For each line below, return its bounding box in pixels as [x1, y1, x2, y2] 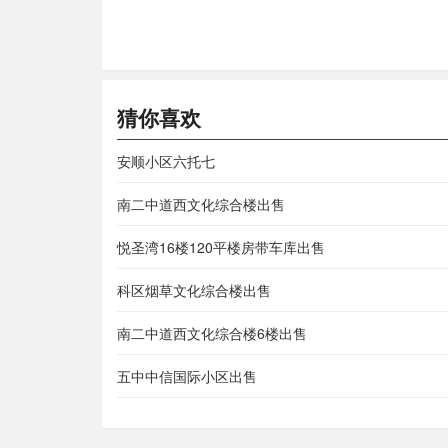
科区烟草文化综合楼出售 [117, 280, 271, 301]
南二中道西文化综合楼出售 [117, 194, 285, 215]
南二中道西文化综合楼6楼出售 [117, 323, 307, 344]
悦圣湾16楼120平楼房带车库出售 [117, 237, 325, 258]
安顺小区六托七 [117, 151, 215, 172]
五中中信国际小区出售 [117, 366, 257, 387]
